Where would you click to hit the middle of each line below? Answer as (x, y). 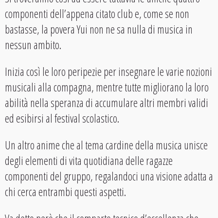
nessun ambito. (33, 45)
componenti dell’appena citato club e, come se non (97, 14)
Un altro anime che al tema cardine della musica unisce (106, 145)
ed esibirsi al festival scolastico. (62, 118)
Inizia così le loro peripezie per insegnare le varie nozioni (109, 72)
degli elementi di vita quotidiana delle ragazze (89, 161)
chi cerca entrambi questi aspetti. (65, 192)
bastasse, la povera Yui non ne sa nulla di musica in (99, 29)
